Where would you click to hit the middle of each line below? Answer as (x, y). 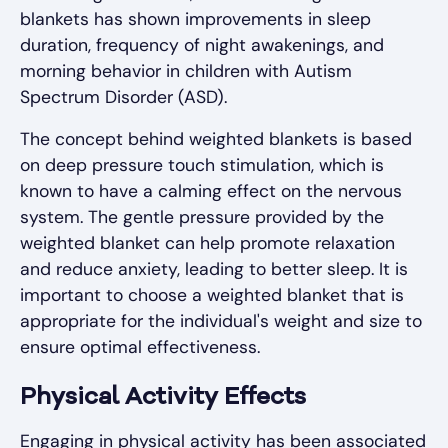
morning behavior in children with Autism (186, 71)
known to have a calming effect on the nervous (211, 191)
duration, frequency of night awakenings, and (202, 45)
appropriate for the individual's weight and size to (221, 321)
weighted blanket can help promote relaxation (207, 243)
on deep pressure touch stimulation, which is (202, 165)
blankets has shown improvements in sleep (195, 19)
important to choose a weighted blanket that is (212, 295)
